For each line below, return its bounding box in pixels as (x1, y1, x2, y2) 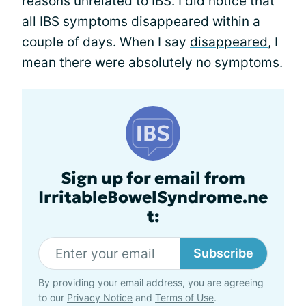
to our (38, 292, 67, 303)
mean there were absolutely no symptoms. (22, 55, 283, 70)
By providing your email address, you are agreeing (38, 277, 264, 288)
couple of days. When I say (22, 34, 190, 50)
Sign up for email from (61, 168, 245, 189)
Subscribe (193, 246, 253, 260)
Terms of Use (155, 292, 214, 303)
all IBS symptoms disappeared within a (22, 14, 260, 29)
